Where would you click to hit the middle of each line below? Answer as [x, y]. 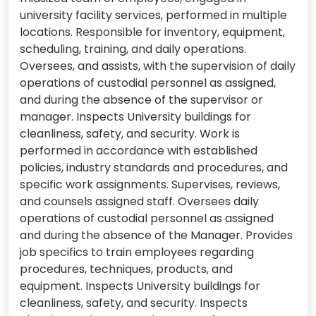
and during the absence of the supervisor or [141, 99]
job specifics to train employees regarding [137, 252]
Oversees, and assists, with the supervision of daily [158, 66]
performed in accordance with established [139, 150]
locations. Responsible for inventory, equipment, [152, 32]
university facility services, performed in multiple [153, 15]
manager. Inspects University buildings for [135, 116]
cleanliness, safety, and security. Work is [130, 133]
